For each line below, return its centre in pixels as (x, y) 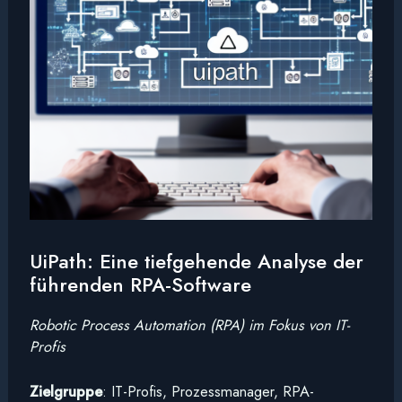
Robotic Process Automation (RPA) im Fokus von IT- (189, 324)
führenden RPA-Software (140, 284)
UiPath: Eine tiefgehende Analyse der (196, 261)
